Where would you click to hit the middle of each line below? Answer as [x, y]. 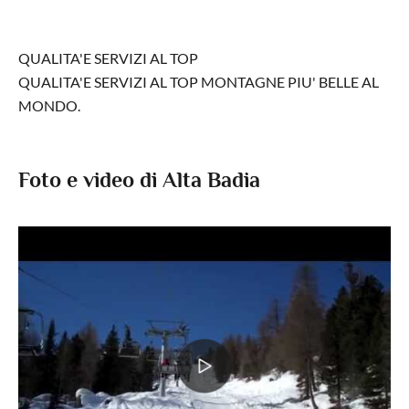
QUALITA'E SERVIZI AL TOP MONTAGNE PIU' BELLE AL [199, 81]
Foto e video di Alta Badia [139, 179]
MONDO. [49, 105]
